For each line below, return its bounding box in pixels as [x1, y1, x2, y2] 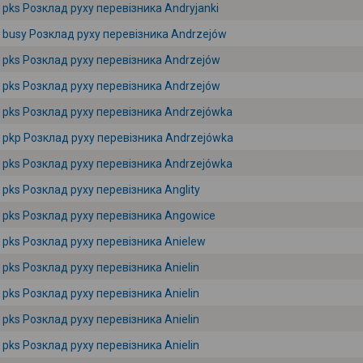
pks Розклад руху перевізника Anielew [2, 235, 206, 248]
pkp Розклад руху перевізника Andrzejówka [2, 131, 233, 144]
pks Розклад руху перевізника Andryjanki [2, 2, 219, 15]
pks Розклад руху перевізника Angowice [2, 209, 216, 222]
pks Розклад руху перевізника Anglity [2, 183, 200, 196]
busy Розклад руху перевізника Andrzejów [2, 28, 227, 41]
